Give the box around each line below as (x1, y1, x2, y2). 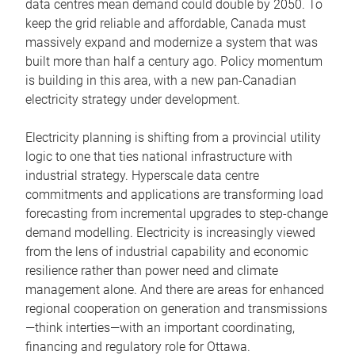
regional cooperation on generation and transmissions (25, 300, 327, 316)
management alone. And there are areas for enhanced (25, 281, 324, 297)
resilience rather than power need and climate (25, 262, 278, 278)
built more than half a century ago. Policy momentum (25, 53, 323, 69)
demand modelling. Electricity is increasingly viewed (25, 224, 315, 240)
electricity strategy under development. (25, 91, 240, 107)
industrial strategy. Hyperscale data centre (25, 167, 259, 183)
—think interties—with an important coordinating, (25, 319, 295, 335)
